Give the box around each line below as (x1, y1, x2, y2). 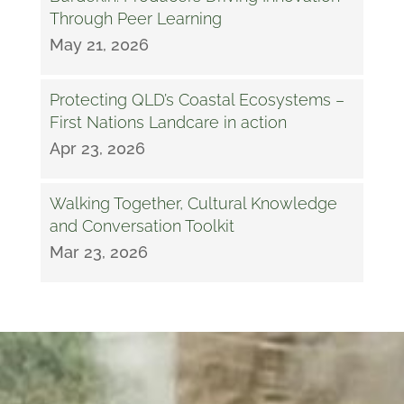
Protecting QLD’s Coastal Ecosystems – (49, 89, 344, 109)
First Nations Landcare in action (49, 112, 287, 132)
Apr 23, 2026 (49, 138, 145, 158)
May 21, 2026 (49, 34, 149, 54)
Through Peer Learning (49, 8, 222, 28)
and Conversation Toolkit (49, 216, 234, 235)
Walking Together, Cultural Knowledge (49, 193, 337, 213)
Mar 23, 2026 (49, 242, 148, 262)
